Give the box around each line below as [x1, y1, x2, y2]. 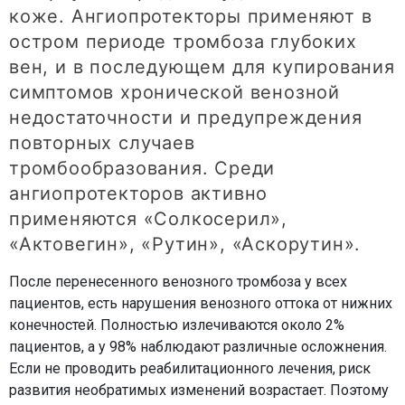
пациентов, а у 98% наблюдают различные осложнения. [9, 338, 387, 356]
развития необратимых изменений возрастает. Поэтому [9, 381, 389, 400]
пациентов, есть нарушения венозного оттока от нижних [9, 295, 392, 313]
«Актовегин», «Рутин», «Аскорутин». [9, 233, 362, 256]
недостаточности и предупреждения [9, 107, 363, 129]
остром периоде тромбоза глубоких [9, 31, 357, 53]
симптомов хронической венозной [9, 81, 340, 104]
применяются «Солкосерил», [9, 208, 287, 231]
